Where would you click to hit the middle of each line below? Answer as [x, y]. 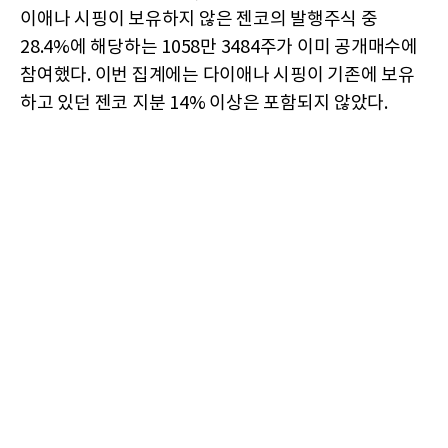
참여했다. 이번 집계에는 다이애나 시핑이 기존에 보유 [217, 76]
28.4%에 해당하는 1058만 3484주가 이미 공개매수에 [219, 48]
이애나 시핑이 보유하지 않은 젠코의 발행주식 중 [199, 20]
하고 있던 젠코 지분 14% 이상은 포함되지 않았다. [204, 104]
